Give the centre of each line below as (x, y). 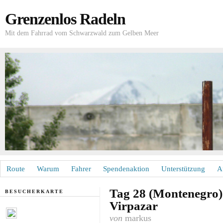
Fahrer (81, 168)
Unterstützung (183, 168)
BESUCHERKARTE (34, 191)
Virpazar (134, 206)
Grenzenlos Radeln (65, 19)
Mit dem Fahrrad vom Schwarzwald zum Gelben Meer (82, 33)
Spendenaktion (126, 168)
